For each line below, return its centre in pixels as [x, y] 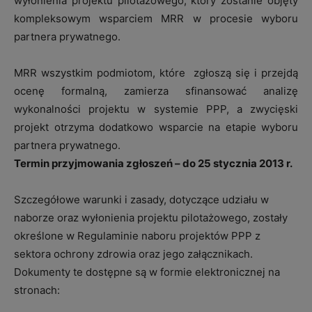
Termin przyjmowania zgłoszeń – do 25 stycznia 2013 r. [153, 164]
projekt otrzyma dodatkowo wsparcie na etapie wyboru [156, 127]
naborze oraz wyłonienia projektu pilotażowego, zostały [151, 218]
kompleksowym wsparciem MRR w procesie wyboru [156, 19]
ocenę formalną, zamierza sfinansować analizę [156, 91]
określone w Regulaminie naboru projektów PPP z [137, 236]
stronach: [37, 290]
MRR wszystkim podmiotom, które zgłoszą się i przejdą [156, 73]
